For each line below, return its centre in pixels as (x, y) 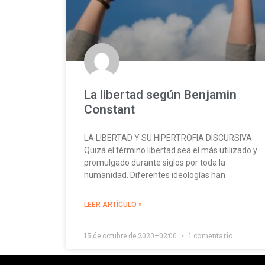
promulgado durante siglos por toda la (155, 162)
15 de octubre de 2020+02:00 (131, 235)
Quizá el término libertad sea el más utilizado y (171, 150)
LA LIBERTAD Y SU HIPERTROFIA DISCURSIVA (168, 138)
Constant (109, 109)
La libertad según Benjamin (160, 94)
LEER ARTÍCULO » (113, 204)
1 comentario (210, 235)
